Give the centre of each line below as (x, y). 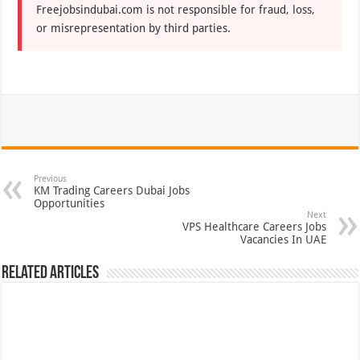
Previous (51, 179)
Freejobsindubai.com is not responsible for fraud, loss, (176, 10)
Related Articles (51, 274)
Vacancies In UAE (283, 240)
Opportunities (70, 204)
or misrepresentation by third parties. (134, 29)
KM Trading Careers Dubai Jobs (112, 191)
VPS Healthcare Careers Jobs (254, 227)
